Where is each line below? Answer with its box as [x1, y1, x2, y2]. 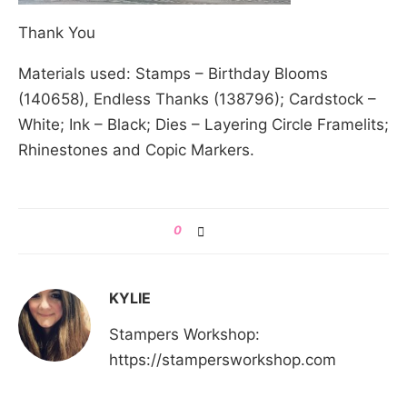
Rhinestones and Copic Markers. [18, 141, 254, 160]
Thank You [18, 24, 95, 43]
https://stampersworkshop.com [109, 351, 336, 370]
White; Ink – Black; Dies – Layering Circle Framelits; [18, 115, 389, 134]
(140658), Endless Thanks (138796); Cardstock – [18, 90, 376, 109]
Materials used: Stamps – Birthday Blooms [18, 65, 328, 84]
